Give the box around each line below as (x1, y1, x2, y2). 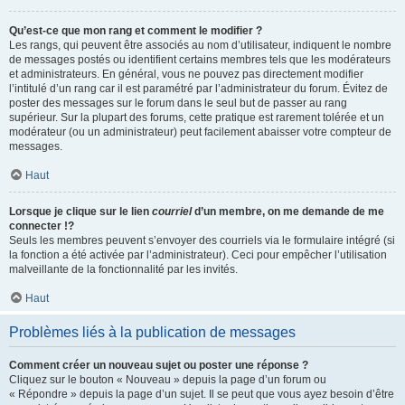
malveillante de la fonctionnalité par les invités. (9, 262, 238, 276)
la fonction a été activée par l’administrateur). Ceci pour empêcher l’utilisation (9, 248, 387, 261)
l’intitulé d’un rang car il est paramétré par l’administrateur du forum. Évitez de (9, 81, 388, 95)
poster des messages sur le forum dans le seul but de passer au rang (9, 96, 347, 109)
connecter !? (9, 219, 74, 232)
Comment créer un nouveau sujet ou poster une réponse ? (9, 358, 308, 372)
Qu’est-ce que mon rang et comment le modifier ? (9, 24, 262, 37)
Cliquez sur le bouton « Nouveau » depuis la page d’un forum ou (9, 372, 326, 386)
